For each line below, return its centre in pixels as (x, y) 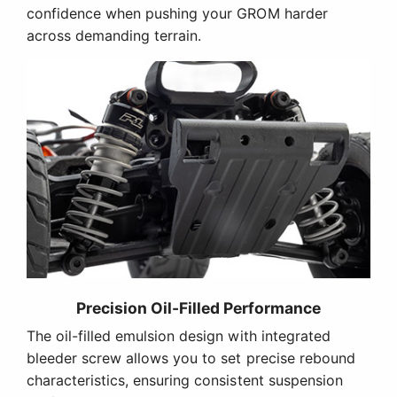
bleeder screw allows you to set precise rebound (191, 358)
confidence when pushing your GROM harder (177, 13)
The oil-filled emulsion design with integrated (179, 335)
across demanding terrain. (114, 35)
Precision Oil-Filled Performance (198, 307)
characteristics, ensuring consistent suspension (185, 380)
